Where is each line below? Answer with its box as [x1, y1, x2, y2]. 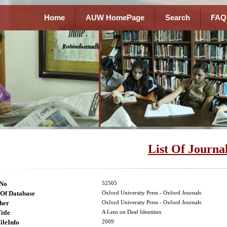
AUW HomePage [85, 14, 144, 22]
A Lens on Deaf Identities [102, 209, 161, 215]
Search [165, 14, 190, 22]
